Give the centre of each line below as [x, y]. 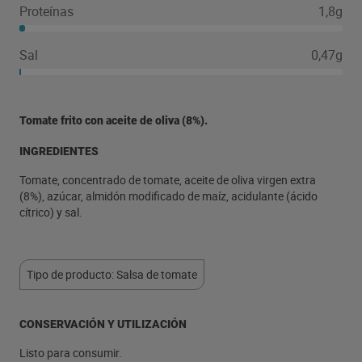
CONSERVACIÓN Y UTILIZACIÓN [103, 324]
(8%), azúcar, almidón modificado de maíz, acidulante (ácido [168, 196]
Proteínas [46, 11]
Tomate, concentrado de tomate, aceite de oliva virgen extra [168, 180]
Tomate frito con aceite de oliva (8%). [114, 120]
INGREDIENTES [59, 151]
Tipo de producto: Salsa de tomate [112, 274]
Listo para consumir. [71, 353]
